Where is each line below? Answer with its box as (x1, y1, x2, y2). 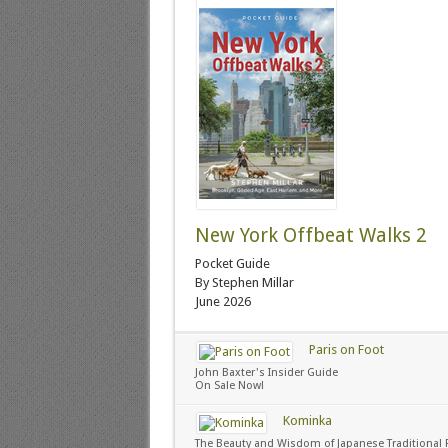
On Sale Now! (194, 378, 264, 392)
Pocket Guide (194, 255, 270, 271)
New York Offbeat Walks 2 (194, 223, 427, 247)
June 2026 (194, 293, 251, 309)
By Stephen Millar (194, 274, 294, 290)
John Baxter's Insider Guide (194, 365, 338, 379)
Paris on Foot (308, 341, 384, 357)
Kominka (282, 412, 332, 428)
